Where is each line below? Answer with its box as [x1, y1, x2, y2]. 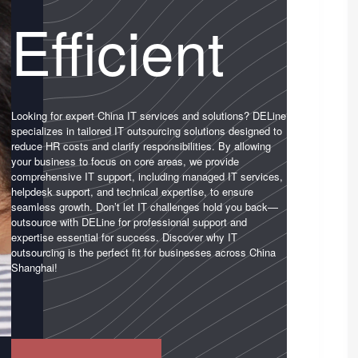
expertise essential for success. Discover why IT [10, 229, 237, 245]
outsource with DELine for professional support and [10, 213, 247, 229]
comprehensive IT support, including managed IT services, [10, 168, 283, 184]
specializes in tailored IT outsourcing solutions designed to [10, 122, 282, 138]
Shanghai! [10, 259, 58, 275]
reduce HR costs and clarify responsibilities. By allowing [10, 137, 271, 153]
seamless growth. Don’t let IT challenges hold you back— [10, 198, 278, 214]
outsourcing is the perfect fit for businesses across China [10, 244, 276, 260]
